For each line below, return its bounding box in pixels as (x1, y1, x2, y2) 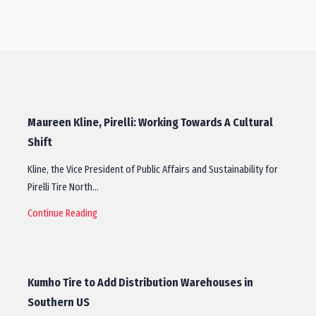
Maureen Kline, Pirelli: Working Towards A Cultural (28, 116, 273, 129)
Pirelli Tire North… (28, 181, 99, 193)
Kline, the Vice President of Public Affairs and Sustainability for (28, 164, 278, 176)
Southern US (28, 296, 90, 309)
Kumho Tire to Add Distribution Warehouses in (28, 276, 253, 289)
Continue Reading (28, 207, 97, 219)
